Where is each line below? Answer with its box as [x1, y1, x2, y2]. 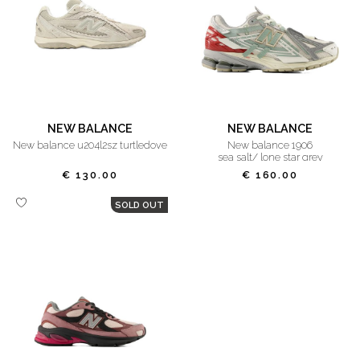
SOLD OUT [115, 199, 164, 211]
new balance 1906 [235, 138, 313, 151]
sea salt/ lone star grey [217, 150, 323, 163]
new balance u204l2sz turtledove [21, 138, 167, 151]
